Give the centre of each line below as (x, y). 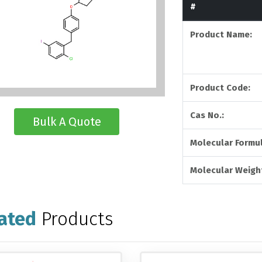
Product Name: (221, 35)
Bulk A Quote (67, 122)
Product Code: (220, 88)
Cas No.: (207, 116)
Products (77, 219)
